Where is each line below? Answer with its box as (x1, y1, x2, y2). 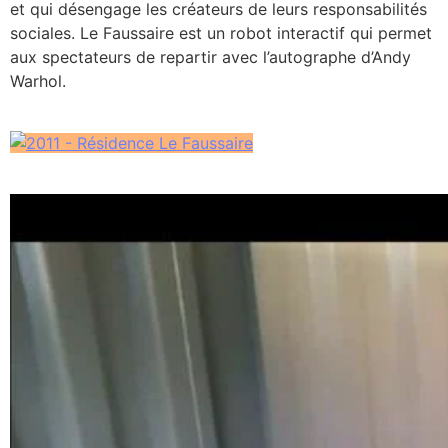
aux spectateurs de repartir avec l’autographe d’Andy (10, 46, 411, 67)
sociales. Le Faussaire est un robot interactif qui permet (10, 22, 432, 43)
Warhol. (10, 70, 66, 91)
